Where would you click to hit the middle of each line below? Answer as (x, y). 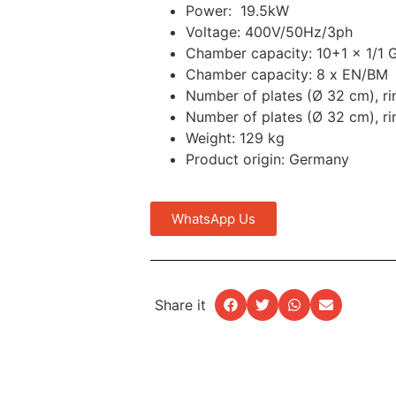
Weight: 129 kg (235, 138)
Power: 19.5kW (237, 11)
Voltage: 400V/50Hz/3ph (269, 32)
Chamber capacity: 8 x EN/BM (287, 75)
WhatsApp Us (213, 219)
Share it (180, 305)
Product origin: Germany (267, 160)
